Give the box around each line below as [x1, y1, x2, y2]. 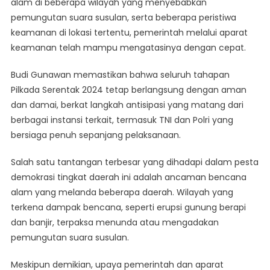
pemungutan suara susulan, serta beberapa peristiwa [10, 11, 236, 24]
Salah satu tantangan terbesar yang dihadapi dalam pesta [10, 156, 259, 169]
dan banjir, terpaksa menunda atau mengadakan [10, 216, 219, 229]
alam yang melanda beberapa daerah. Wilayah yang [10, 186, 233, 199]
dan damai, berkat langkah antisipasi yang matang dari [10, 99, 243, 111]
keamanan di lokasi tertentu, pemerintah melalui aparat [10, 27, 248, 39]
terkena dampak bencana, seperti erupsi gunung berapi [10, 201, 246, 214]
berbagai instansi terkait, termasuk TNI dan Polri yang [10, 114, 233, 127]
